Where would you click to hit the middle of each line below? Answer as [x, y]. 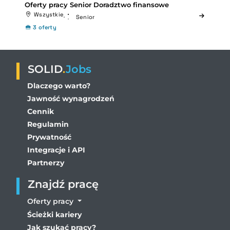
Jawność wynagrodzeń [71, 98]
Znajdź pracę [63, 184]
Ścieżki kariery [54, 214]
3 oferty [45, 27]
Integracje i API [56, 150]
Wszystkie [49, 14]
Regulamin [48, 124]
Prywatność [49, 137]
